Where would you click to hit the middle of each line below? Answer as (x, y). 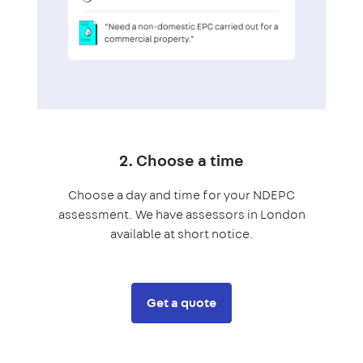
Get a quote (181, 302)
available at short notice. (181, 233)
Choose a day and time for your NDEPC (181, 194)
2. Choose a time (181, 160)
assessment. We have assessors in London (181, 214)
